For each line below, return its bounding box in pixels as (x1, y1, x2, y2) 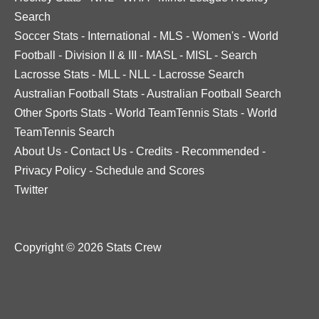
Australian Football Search (147, 88, 281, 100)
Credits (136, 145, 172, 157)
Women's (192, 30, 239, 42)
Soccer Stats (14, 30, 78, 42)
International (88, 30, 150, 42)
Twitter (14, 184, 48, 196)
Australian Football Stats (14, 88, 138, 100)
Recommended (182, 145, 259, 157)
